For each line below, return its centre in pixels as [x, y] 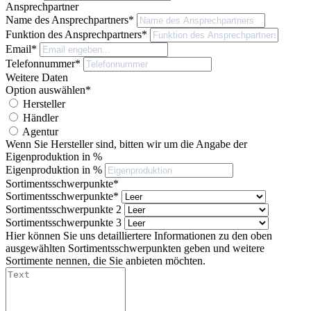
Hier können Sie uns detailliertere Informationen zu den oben [139, 236]
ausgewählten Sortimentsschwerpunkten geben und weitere [135, 249]
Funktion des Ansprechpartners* [78, 35]
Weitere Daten [37, 78]
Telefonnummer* [44, 64]
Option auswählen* [48, 90]
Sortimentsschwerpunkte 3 [65, 223]
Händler [41, 118]
